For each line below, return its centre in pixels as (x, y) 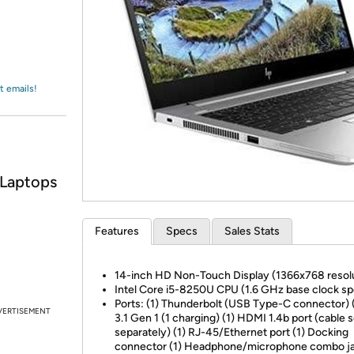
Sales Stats (252, 231)
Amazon (51, 27)
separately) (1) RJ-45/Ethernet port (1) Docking (232, 332)
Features (117, 231)
